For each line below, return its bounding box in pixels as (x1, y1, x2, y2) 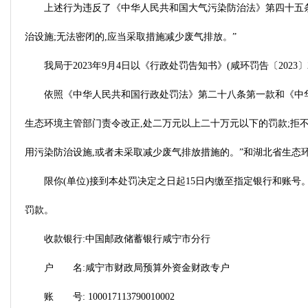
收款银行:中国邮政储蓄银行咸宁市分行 (44, 234, 210, 244)
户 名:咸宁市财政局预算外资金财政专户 (44, 263, 230, 273)
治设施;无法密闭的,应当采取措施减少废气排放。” (25, 32, 236, 42)
